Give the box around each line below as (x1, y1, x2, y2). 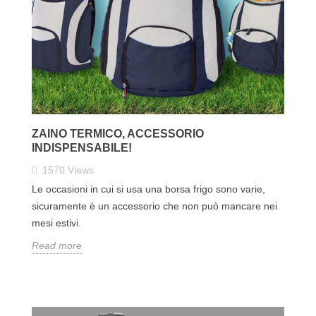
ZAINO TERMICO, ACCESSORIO (32, 127, 204, 140)
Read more (32, 239, 82, 251)
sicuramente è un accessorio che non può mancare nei (32, 200, 277, 212)
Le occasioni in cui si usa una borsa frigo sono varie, (32, 183, 265, 195)
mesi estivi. (32, 217, 81, 229)
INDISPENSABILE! (32, 141, 132, 154)
